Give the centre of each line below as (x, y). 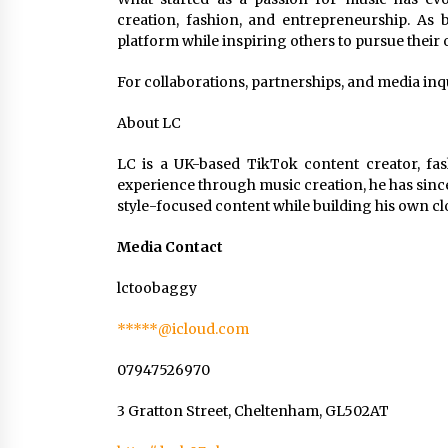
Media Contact (170, 247)
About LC (149, 123)
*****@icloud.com (183, 329)
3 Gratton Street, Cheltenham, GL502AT (253, 411)
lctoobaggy (157, 288)
